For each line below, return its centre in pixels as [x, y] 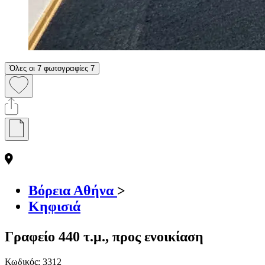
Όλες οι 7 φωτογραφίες [49, 68]
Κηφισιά [54, 206]
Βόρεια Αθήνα [73, 190]
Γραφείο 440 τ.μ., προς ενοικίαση [104, 236]
